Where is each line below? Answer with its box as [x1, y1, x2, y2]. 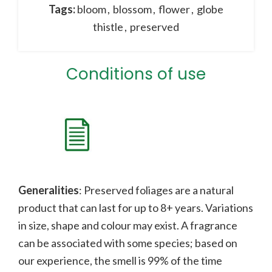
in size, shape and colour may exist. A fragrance [18, 219, 237, 233]
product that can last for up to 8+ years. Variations [18, 201, 253, 215]
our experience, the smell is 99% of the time [18, 254, 222, 268]
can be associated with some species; [18, 236, 195, 250]
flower [158, 2, 190, 16]
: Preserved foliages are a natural [79, 183, 234, 197]
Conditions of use [66, 63, 206, 86]
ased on [201, 236, 237, 250]
